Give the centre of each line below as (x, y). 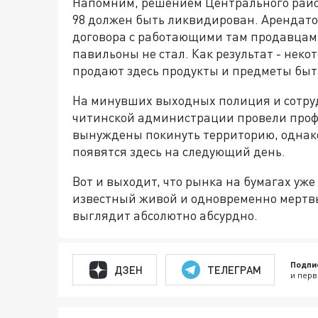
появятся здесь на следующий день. (179, 151)
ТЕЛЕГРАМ (234, 269)
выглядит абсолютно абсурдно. (165, 215)
